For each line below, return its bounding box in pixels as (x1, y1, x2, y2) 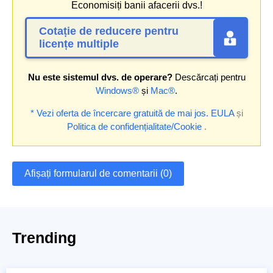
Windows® (96, 85, 139, 96)
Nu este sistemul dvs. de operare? (27, 72, 172, 83)
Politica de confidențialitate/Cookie (66, 121, 202, 132)
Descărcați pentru (172, 72, 246, 83)
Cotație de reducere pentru (39, 25, 179, 38)
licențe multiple (39, 38, 119, 51)
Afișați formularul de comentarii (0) (24, 168, 172, 179)
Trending (12, 229, 76, 247)
